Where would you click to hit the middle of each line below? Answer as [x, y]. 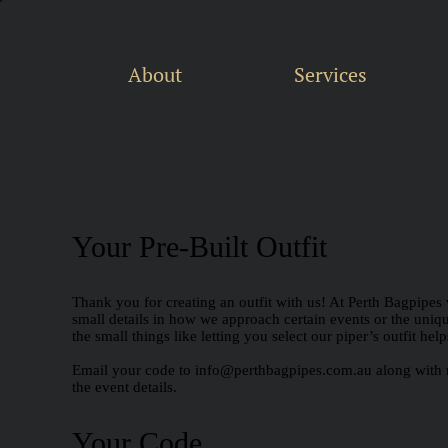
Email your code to [133, 370]
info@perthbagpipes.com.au [283, 370]
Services [330, 74]
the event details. [124, 387]
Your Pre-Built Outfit [199, 246]
